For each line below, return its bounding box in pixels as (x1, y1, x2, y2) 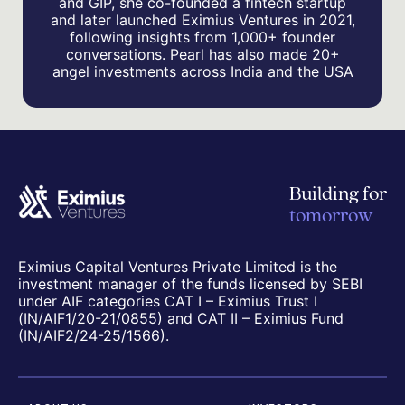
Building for (288, 184, 387, 205)
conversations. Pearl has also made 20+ (65, 44, 340, 63)
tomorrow (288, 205, 373, 227)
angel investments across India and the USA (52, 61, 353, 80)
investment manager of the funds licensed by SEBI (18, 274, 363, 293)
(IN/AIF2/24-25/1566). (18, 325, 169, 344)
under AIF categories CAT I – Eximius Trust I (18, 291, 317, 310)
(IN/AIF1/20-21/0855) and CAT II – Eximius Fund (18, 308, 344, 327)
